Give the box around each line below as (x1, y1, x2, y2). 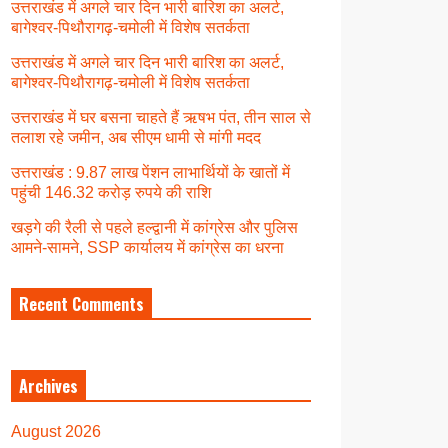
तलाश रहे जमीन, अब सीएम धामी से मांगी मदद (11, 128, 261, 146)
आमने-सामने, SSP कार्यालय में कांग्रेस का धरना (11, 238, 288, 256)
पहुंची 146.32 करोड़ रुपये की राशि (11, 183, 211, 201)
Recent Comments (19, 291, 144, 316)
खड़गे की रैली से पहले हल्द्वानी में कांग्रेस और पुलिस (11, 218, 298, 236)
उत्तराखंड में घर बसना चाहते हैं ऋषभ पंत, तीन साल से (11, 108, 311, 126)
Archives (19, 373, 78, 398)
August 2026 (11, 422, 101, 440)
